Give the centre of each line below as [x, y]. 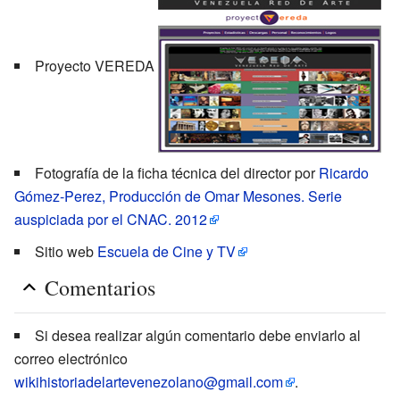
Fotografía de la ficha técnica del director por [177, 173]
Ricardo [344, 173]
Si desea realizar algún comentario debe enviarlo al [198, 336]
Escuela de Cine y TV [167, 252]
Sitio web [66, 252]
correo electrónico [71, 359]
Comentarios [100, 288]
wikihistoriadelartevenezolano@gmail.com [149, 382]
